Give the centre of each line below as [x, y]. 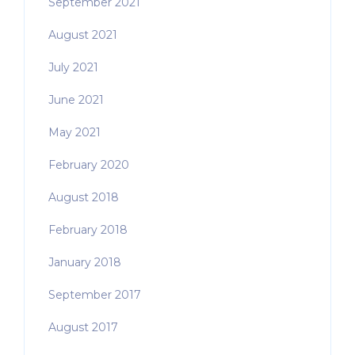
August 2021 [83, 35]
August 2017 [83, 328]
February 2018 [88, 230]
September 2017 [95, 295]
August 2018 [84, 198]
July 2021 [73, 68]
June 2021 [76, 100]
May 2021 [74, 133]
